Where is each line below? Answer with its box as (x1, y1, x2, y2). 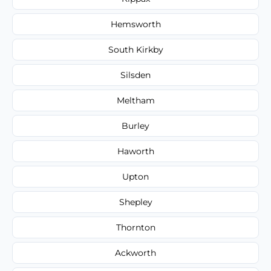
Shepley (119, 196, 152, 207)
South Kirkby (108, 44, 163, 55)
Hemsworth (110, 18, 161, 30)
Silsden (120, 69, 151, 80)
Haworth (117, 145, 154, 157)
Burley (122, 120, 149, 131)
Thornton (116, 221, 155, 233)
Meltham (116, 94, 155, 106)
